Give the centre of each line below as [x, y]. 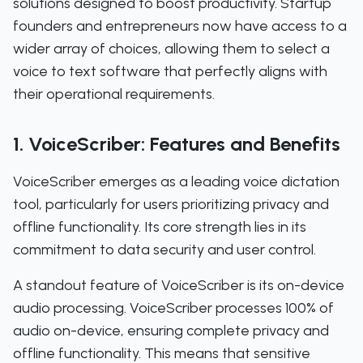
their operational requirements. [114, 94]
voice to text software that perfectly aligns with [170, 71]
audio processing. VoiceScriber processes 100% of [173, 308]
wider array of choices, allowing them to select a [171, 49]
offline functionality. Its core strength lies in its [160, 227]
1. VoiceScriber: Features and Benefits [177, 144]
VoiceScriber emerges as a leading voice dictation [176, 181]
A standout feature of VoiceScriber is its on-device [179, 285]
